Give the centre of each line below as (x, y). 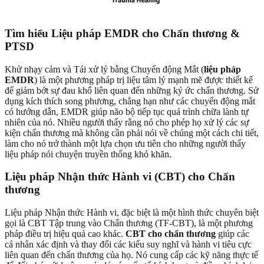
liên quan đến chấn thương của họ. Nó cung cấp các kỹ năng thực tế (131, 255)
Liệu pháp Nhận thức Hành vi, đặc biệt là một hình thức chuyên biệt (132, 212)
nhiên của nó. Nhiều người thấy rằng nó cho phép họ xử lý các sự (127, 122)
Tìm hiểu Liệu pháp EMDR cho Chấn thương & (122, 33)
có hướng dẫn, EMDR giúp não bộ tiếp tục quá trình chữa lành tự (127, 111)
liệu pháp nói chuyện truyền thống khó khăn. (88, 154)
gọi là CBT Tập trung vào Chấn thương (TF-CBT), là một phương (129, 223)
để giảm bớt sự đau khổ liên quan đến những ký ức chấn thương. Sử (132, 90)
